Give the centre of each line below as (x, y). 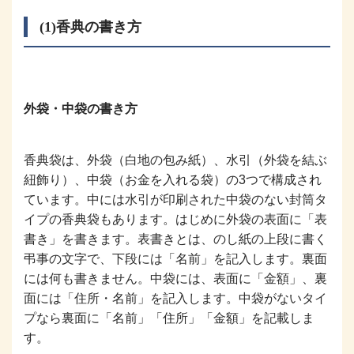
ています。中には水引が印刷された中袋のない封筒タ (175, 199)
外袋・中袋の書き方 (81, 108)
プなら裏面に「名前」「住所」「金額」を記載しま (169, 318)
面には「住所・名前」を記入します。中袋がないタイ (175, 298)
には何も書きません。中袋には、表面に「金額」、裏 (175, 278)
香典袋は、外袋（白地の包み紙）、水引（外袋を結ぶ (175, 160)
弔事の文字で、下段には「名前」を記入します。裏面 (175, 258)
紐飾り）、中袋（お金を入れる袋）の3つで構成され (173, 179)
